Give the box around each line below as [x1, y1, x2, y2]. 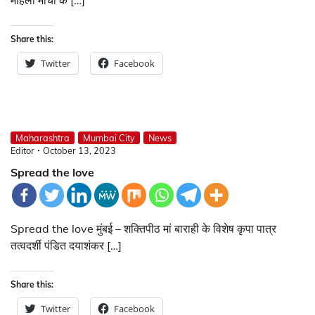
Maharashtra [15, 131, 70, 143]
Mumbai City [83, 131, 135, 143]
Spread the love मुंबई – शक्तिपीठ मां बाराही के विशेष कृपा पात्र [11, 221, 276, 236]
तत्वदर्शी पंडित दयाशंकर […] [11, 238, 122, 252]
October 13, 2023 [43, 144, 116, 156]
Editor [11, 144, 34, 156]
